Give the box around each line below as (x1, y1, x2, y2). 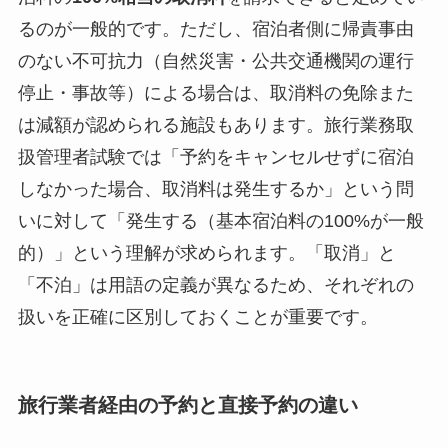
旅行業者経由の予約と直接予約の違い (17, 393, 358, 416)
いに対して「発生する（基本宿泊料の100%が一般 (17, 210, 424, 231)
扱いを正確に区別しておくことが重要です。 (17, 306, 378, 327)
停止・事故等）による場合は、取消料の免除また (17, 82, 414, 103)
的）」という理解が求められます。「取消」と (17, 242, 396, 263)
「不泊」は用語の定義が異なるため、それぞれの (17, 274, 414, 295)
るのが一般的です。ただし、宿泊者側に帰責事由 (17, 18, 414, 39)
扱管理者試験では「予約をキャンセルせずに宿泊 (17, 146, 414, 167)
